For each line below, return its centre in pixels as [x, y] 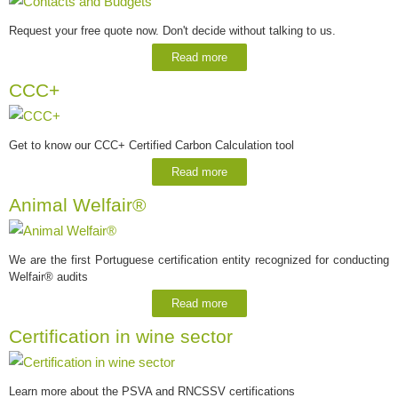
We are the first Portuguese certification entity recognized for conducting [199, 259]
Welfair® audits [48, 276]
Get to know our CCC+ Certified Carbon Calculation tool [151, 145]
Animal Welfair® [77, 205]
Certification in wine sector [121, 336]
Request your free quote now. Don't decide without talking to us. [172, 30]
